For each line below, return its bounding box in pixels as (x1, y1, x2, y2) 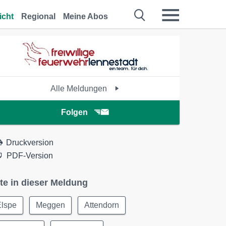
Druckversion (6, 138, 54, 147)
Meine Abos (63, 12, 108, 21)
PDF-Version (7, 151, 53, 160)
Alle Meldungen (50, 84, 109, 93)
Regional (21, 12, 55, 21)
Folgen (61, 108, 88, 117)
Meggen (36, 201, 66, 209)
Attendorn (84, 201, 120, 209)
